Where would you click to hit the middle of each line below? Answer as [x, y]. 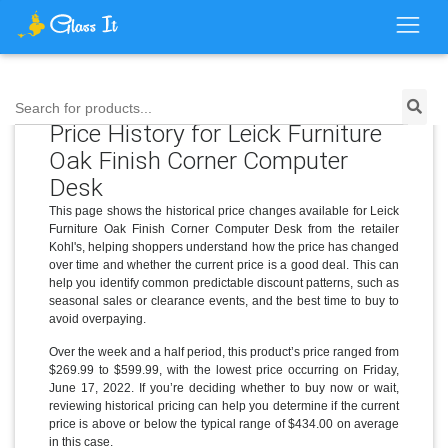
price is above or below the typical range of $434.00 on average [224, 423]
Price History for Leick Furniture [215, 133]
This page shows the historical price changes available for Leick [224, 210]
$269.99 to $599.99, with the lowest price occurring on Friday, [224, 369]
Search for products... [83, 108]
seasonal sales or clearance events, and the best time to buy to [224, 300]
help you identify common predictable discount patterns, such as [224, 282]
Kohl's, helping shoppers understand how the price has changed [224, 246]
